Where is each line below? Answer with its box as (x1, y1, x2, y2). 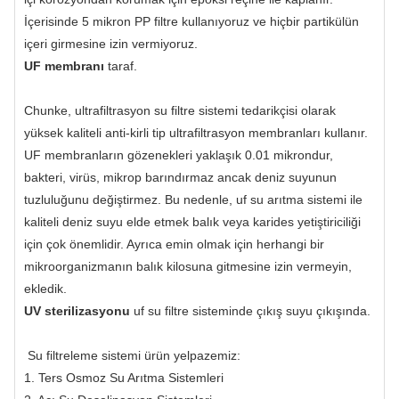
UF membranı (24, 58, 104, 73)
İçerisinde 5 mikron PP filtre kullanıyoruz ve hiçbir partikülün (24, 13, 359, 28)
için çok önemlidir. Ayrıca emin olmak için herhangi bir (24, 236, 324, 251)
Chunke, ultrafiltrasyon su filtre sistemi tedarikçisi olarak (24, 102, 336, 118)
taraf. (104, 58, 137, 73)
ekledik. (24, 281, 70, 296)
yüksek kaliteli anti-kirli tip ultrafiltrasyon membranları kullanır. (24, 125, 368, 140)
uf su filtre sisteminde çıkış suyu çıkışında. (130, 303, 370, 318)
